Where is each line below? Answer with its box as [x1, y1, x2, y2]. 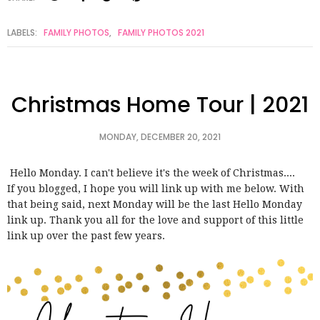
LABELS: [7, 26, 39, 39]
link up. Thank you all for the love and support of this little [7, 214, 304, 226]
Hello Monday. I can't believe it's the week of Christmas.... [7, 166, 298, 179]
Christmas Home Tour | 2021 [11, 89, 309, 120]
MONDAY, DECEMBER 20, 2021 [99, 130, 221, 143]
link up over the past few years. [7, 229, 168, 241]
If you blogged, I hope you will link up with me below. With [7, 182, 304, 194]
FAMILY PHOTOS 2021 [118, 26, 204, 39]
